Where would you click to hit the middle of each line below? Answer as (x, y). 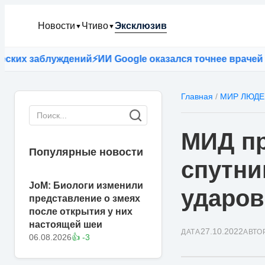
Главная (197, 96)
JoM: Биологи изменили (86, 185)
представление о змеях (85, 198)
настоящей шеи (66, 224)
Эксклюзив (141, 26)
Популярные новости (86, 152)
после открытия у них (81, 211)
